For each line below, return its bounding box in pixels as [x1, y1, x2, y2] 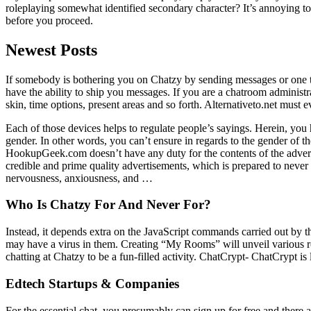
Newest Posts [6, 40, 97, 59]
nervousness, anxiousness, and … [6, 171, 153, 184]
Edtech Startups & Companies [6, 276, 179, 291]
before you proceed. [6, 14, 93, 26]
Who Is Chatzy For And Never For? [6, 197, 211, 212]
